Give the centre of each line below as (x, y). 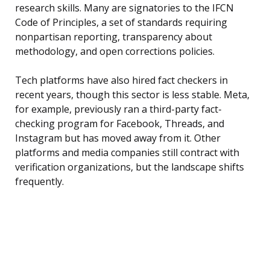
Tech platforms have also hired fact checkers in (121, 80)
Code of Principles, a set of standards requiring (121, 23)
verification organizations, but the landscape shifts (130, 167)
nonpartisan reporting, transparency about (114, 37)
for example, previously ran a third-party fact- (118, 109)
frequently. (39, 182)
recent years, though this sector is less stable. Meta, (132, 95)
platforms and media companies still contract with (127, 153)
